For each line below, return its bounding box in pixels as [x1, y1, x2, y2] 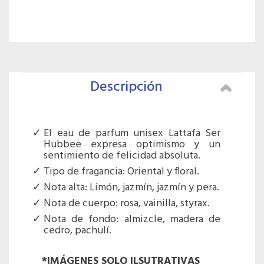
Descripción [90, 76, 163, 99]
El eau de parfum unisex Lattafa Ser [44, 125, 220, 143]
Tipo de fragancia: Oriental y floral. [44, 163, 199, 181]
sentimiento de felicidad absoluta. [44, 147, 200, 165]
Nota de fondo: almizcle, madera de [44, 211, 220, 229]
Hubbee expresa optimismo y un [44, 136, 220, 154]
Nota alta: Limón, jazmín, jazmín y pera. [44, 179, 219, 197]
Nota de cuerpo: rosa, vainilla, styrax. [44, 195, 210, 213]
